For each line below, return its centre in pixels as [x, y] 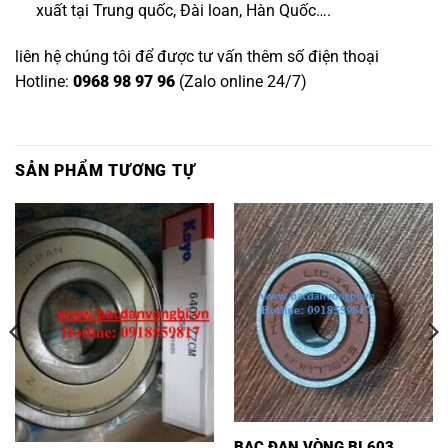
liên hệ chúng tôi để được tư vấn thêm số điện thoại [197, 56]
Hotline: [44, 81]
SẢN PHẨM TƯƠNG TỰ [105, 170]
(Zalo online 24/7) [241, 81]
